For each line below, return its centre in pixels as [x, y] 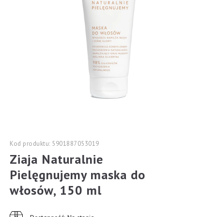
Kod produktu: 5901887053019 [54, 144]
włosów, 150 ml [56, 190]
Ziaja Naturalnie [56, 159]
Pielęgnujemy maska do [77, 175]
